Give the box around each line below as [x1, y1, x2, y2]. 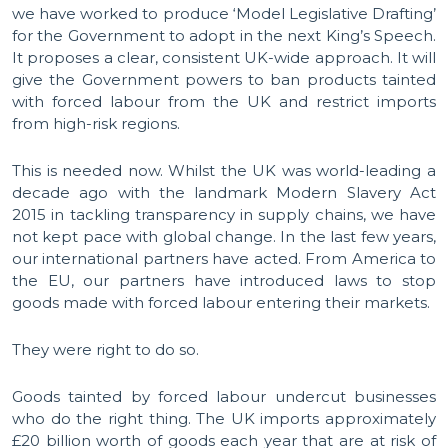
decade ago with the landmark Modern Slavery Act [12, 183, 436, 202]
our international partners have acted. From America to [12, 249, 436, 268]
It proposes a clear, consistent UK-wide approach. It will [12, 48, 436, 67]
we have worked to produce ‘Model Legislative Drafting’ [12, 4, 436, 23]
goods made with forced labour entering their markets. [12, 293, 430, 312]
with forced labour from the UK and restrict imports [12, 92, 436, 111]
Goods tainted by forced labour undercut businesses [12, 387, 436, 406]
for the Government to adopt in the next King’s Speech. [12, 26, 436, 45]
